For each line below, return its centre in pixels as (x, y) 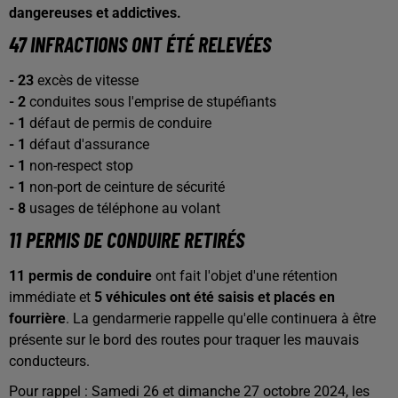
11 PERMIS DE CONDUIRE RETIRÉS (127, 239)
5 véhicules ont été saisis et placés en (215, 297)
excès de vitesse (88, 80)
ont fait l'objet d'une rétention (245, 276)
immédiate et (52, 297)
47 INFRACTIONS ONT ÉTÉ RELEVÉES (140, 44)
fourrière (37, 318)
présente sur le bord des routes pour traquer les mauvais (184, 340)
